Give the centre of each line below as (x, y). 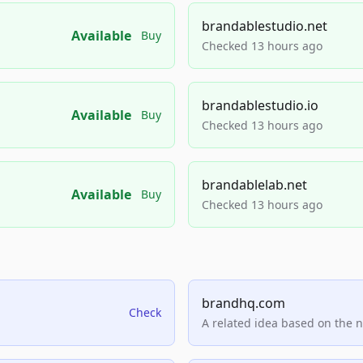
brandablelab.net (254, 185)
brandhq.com (243, 303)
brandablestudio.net (265, 26)
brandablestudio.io (260, 105)
